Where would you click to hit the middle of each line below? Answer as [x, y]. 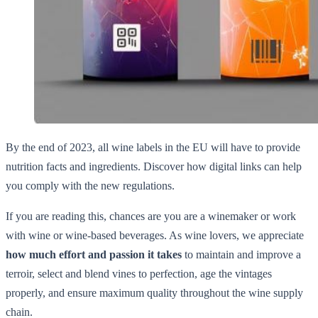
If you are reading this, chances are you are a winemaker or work [151, 216]
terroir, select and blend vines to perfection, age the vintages [139, 273]
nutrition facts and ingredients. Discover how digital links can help [154, 166]
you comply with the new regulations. [90, 185]
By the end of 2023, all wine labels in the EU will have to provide [153, 147]
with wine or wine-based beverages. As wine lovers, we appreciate [155, 235]
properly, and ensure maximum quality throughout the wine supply [154, 292]
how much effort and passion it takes [94, 254]
